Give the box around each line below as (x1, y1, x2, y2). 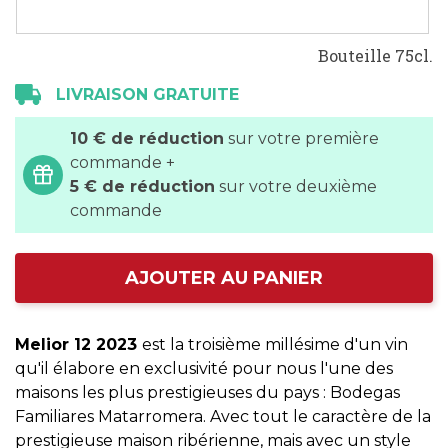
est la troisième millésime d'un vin (142, 335, 408, 354)
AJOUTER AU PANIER (125, 267, 323, 289)
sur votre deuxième (215, 177, 377, 196)
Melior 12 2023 (15, 335, 142, 354)
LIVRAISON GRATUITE (56, 85, 239, 104)
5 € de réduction (70, 177, 215, 196)
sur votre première (224, 129, 379, 148)
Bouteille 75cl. (318, 45, 433, 66)
